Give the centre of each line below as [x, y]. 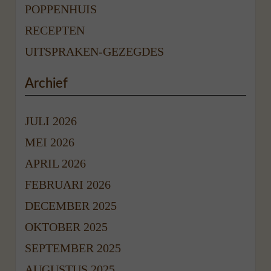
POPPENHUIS [61, 9]
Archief [47, 83]
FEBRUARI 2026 [68, 184]
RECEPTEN [55, 30]
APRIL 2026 [56, 163]
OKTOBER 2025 [67, 227]
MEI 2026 [50, 142]
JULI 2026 [51, 121]
